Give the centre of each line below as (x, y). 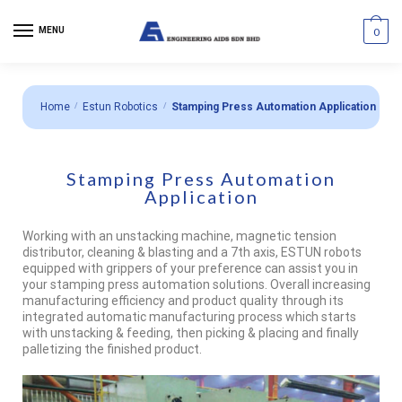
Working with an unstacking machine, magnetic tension (179, 236)
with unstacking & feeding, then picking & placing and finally (191, 333)
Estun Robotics (121, 107)
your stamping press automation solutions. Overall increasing (197, 284)
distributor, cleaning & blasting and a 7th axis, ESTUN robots (192, 252)
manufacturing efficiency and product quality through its (183, 301)
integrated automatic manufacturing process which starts (189, 317)
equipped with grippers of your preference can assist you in (190, 268)
